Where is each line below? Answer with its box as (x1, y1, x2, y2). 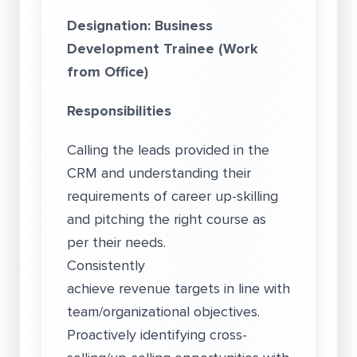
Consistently (67, 255, 145, 276)
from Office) (67, 61, 148, 82)
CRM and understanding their (67, 163, 251, 183)
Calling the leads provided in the (67, 139, 269, 160)
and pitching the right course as (67, 209, 266, 229)
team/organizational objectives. (67, 301, 260, 322)
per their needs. (67, 232, 166, 253)
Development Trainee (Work (67, 38, 258, 59)
